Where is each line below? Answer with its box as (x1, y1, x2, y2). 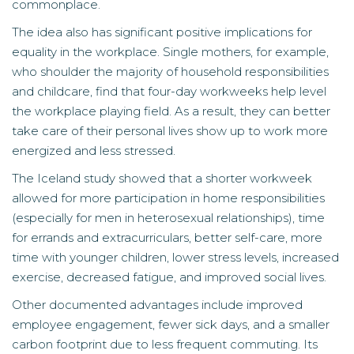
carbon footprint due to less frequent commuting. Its (12, 337, 318, 352)
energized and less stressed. (12, 143, 175, 158)
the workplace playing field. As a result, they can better (12, 104, 330, 119)
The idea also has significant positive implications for (12, 24, 312, 40)
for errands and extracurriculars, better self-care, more (12, 230, 322, 245)
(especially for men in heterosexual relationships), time (12, 210, 325, 225)
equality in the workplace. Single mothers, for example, (12, 44, 329, 59)
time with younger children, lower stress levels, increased (12, 250, 339, 265)
